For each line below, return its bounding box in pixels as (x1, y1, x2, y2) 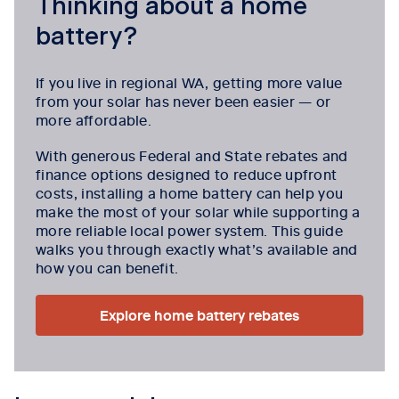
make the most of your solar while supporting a (36, 201, 361, 222)
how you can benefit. (36, 257, 179, 278)
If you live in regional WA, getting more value (36, 72, 343, 93)
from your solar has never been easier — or (36, 91, 331, 111)
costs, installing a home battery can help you (36, 183, 344, 203)
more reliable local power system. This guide (36, 220, 344, 240)
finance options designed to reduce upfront (36, 164, 338, 184)
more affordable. (36, 110, 156, 130)
